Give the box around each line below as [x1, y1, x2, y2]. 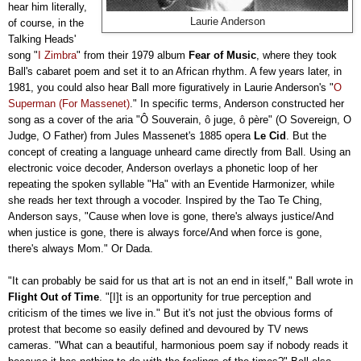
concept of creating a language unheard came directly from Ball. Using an [8, 145, 351, 158]
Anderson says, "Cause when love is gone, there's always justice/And [8, 210, 334, 222]
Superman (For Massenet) [8, 97, 130, 110]
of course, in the [8, 16, 84, 29]
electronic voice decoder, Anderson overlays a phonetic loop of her [8, 161, 317, 174]
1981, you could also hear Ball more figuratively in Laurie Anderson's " [8, 81, 334, 93]
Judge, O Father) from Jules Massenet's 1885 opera [8, 129, 254, 142]
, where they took [256, 48, 337, 61]
